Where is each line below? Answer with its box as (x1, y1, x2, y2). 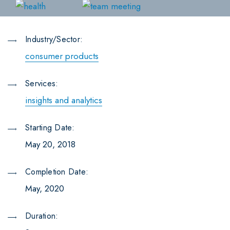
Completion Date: (25, 166, 88, 178)
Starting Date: (25, 122, 75, 134)
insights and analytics (25, 94, 102, 107)
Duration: (25, 210, 59, 222)
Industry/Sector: (25, 33, 83, 46)
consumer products (25, 50, 99, 63)
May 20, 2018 (25, 138, 75, 151)
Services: (25, 78, 59, 90)
